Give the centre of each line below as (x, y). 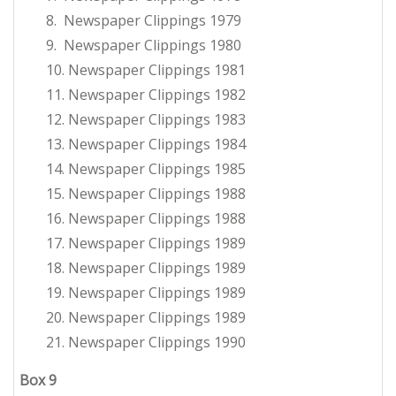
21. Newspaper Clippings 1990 (146, 343)
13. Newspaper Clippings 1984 (146, 145)
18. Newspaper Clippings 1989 (146, 268)
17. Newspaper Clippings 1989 (146, 244)
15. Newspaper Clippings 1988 (146, 194)
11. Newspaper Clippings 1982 (146, 95)
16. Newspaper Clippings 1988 (146, 219)
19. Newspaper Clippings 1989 (146, 293)
